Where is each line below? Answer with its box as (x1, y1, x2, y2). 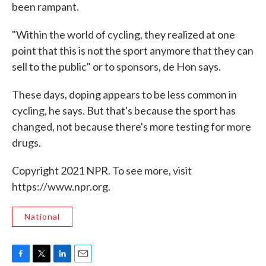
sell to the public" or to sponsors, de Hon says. (12, 59, 221, 73)
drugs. (12, 135, 41, 149)
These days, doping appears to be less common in (12, 87, 237, 101)
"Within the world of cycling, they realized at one (12, 27, 235, 41)
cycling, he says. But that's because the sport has (12, 103, 236, 117)
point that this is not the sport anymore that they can (12, 43, 254, 57)
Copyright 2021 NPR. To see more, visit (12, 163, 192, 177)
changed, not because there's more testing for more (12, 119, 251, 133)
